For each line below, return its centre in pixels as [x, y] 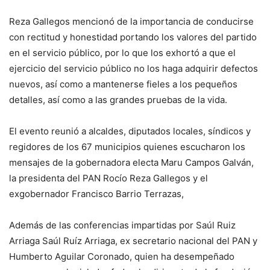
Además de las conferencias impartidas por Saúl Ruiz [122, 225]
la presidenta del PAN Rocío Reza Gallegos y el [108, 178]
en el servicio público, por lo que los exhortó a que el [122, 53]
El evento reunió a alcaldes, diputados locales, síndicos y [130, 131]
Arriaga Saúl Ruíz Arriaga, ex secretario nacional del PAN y [133, 241]
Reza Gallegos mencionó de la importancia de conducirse [131, 22]
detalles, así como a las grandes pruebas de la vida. [118, 100]
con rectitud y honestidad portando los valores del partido [133, 37]
